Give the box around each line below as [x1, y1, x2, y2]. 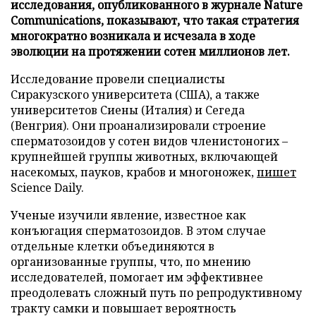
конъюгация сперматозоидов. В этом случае [11, 222, 266, 238]
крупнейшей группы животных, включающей [11, 148, 278, 164]
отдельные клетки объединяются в [11, 238, 214, 254]
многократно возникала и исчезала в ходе [11, 28, 255, 44]
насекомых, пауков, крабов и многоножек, [11, 164, 257, 180]
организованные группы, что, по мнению [11, 253, 250, 269]
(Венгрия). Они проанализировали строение [11, 117, 266, 133]
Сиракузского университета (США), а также [11, 86, 260, 102]
